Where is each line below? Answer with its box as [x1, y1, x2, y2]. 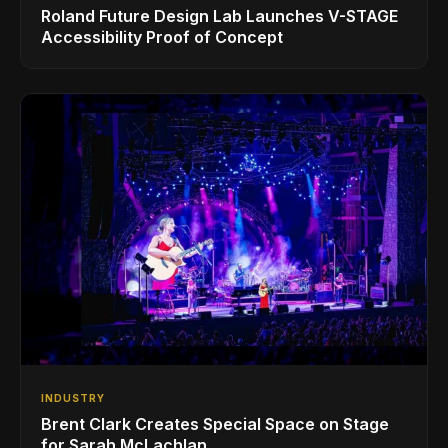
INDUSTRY [41, 391, 105, 404]
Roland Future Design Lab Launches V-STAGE [41, 6, 398, 27]
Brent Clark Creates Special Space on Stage [41, 413, 389, 434]
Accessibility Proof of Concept [41, 27, 283, 48]
